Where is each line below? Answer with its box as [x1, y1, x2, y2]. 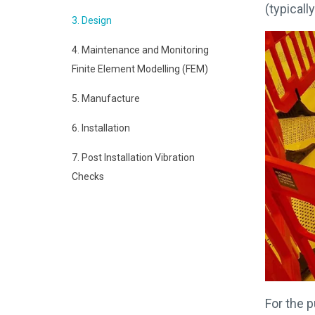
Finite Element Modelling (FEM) [72, 63, 208, 75]
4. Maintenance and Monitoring [72, 44, 209, 56]
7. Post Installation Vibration [72, 151, 195, 163]
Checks [72, 170, 104, 182]
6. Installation [72, 122, 132, 134]
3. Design [72, 14, 112, 26]
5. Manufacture [72, 92, 142, 104]
